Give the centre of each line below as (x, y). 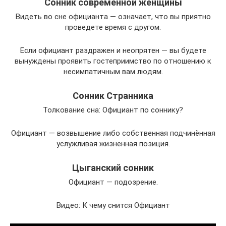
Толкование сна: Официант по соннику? (113, 110)
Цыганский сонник (113, 168)
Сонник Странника (113, 96)
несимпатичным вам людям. (113, 72)
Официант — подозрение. (113, 182)
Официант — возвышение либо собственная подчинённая (113, 133)
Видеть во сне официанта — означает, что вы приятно (113, 17)
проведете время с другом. (113, 27)
